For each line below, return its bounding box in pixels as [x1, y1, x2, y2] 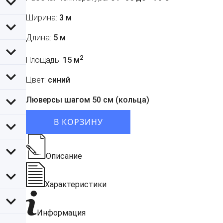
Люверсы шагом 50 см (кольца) [26, 95, 149, 105]
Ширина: [26, 13, 57, 23]
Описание [46, 151, 82, 161]
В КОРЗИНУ [53, 116, 103, 128]
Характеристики [45, 180, 107, 190]
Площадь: [26, 55, 61, 65]
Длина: [26, 33, 51, 43]
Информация [37, 208, 86, 218]
